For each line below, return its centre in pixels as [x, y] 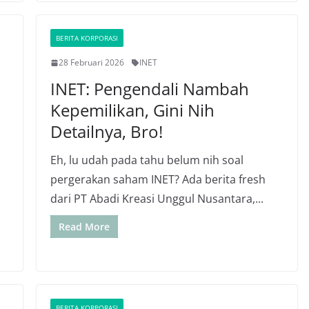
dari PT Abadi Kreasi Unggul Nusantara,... [157, 199]
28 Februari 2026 [91, 62]
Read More [84, 227]
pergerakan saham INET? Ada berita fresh [158, 179]
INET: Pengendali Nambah [149, 89]
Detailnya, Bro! [106, 131]
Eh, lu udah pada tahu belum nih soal [147, 160]
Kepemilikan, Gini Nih [132, 110]
